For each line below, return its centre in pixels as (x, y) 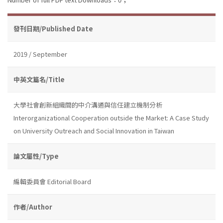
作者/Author (33, 207)
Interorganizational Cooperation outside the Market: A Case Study (111, 117)
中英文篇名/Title (39, 79)
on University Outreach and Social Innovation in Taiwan (94, 130)
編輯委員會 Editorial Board (52, 181)
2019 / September (40, 54)
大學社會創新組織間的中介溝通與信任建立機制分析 (88, 105)
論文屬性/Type (36, 156)
